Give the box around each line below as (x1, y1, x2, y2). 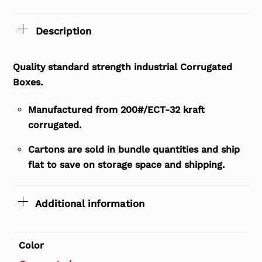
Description (35, 25, 91, 37)
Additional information (35, 198, 144, 210)
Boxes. (13, 77, 43, 88)
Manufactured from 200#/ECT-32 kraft (28, 104, 205, 115)
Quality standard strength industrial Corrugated (13, 61, 233, 73)
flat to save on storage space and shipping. (28, 158, 225, 170)
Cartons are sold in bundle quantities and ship (28, 143, 240, 155)
